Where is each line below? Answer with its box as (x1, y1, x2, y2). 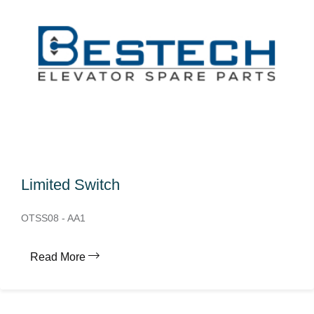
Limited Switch (21, 176, 120, 193)
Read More (30, 251, 86, 263)
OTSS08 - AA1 (21, 212, 86, 224)
